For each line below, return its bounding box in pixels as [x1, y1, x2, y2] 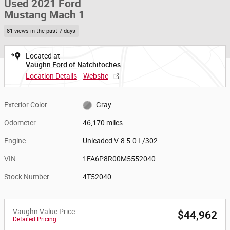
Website [83, 71, 108, 80]
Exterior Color [4, 100, 47, 109]
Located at [26, 51, 60, 60]
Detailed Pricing [13, 215, 56, 223]
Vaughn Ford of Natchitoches [26, 60, 121, 69]
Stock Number [4, 172, 49, 181]
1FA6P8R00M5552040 [83, 154, 156, 163]
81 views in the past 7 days [7, 27, 76, 34]
